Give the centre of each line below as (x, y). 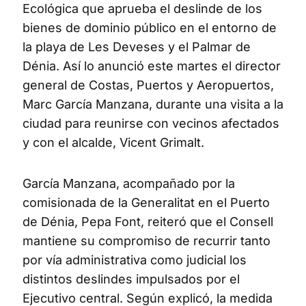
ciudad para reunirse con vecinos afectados (151, 123)
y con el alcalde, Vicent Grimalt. (113, 142)
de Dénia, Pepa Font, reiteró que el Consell (148, 221)
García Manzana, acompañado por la (129, 183)
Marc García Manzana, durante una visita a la (153, 104)
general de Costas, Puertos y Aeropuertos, (148, 85)
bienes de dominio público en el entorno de (150, 27)
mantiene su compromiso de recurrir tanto (147, 240)
